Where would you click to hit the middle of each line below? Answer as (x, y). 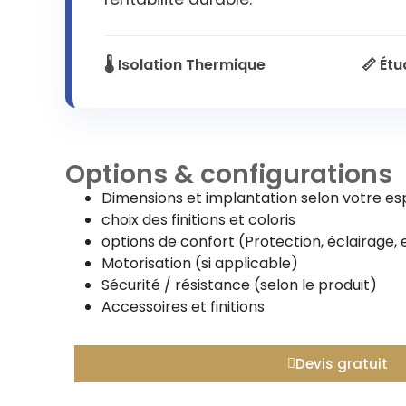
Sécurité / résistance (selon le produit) (239, 285)
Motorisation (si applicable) (200, 264)
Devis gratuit (341, 364)
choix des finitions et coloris (198, 220)
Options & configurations (229, 175)
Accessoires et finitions (183, 307)
